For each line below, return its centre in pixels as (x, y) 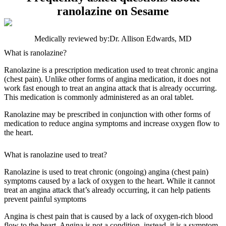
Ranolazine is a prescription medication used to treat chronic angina (111, 70)
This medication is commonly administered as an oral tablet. (99, 97)
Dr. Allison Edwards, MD (151, 39)
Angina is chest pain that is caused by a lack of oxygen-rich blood (108, 216)
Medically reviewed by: (72, 39)
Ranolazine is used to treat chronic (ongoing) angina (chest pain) (106, 172)
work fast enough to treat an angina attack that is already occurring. (110, 88)
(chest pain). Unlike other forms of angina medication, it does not (107, 79)
